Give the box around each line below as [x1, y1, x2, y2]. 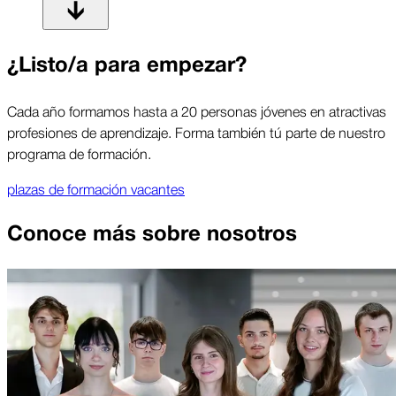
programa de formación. [7, 142, 151, 164]
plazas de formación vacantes [7, 178, 185, 200]
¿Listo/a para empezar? [7, 48, 247, 83]
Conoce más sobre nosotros [7, 217, 297, 251]
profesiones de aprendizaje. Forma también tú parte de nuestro [7, 121, 385, 143]
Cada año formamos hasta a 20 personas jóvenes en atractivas [7, 100, 386, 122]
